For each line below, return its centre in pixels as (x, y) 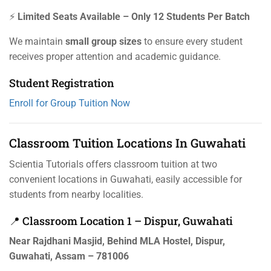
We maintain (37, 42)
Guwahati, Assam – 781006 (69, 256)
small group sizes (103, 42)
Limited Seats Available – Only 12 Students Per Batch (134, 17)
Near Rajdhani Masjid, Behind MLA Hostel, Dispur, (117, 241)
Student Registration (62, 83)
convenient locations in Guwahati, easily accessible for (126, 180)
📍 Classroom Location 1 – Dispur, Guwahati (121, 221)
